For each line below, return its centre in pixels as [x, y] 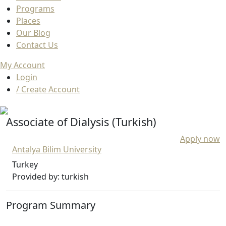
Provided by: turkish [50, 177]
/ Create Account [48, 90]
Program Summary [51, 205]
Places [28, 21]
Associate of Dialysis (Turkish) [81, 122]
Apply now [200, 139]
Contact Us [37, 45]
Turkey [25, 165]
